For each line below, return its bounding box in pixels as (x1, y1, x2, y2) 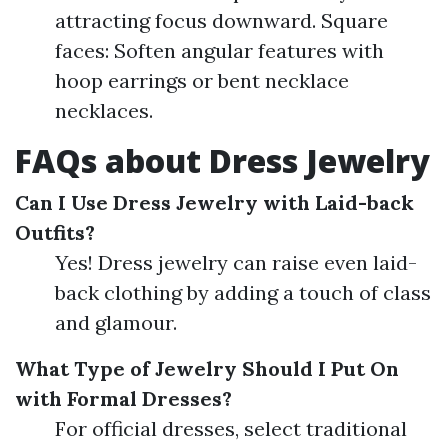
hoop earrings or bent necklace (55, 68, 349, 94)
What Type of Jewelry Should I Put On (15, 356, 399, 382)
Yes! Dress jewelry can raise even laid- (55, 250, 417, 276)
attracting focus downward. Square (55, 8, 388, 34)
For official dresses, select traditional (55, 416, 407, 442)
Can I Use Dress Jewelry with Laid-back (15, 190, 414, 216)
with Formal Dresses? (15, 386, 232, 412)
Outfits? (15, 220, 95, 246)
